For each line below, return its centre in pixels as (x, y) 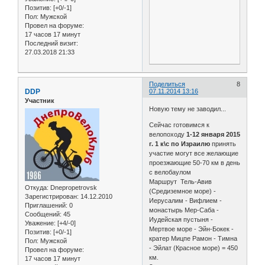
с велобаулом (170, 172)
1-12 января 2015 (214, 134)
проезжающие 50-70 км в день (195, 162)
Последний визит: (51, 43)
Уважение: (40, 223)
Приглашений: (46, 205)
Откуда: (37, 187)
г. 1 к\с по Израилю (180, 143)
